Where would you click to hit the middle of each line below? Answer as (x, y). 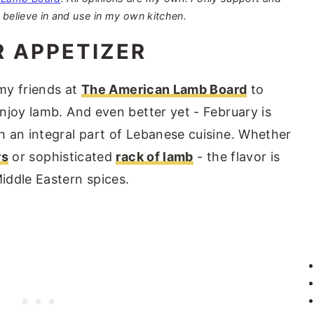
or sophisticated (62, 156)
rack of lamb (155, 156)
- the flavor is (237, 156)
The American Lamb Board (164, 89)
